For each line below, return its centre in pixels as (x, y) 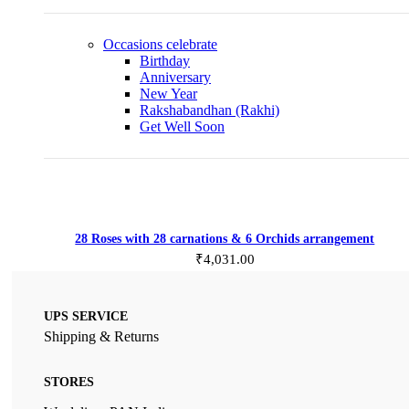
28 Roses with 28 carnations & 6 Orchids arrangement (225, 238)
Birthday (165, 60)
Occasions (135, 44)
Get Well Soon (182, 126)
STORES (69, 382)
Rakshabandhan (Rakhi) (210, 110)
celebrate (192, 44)
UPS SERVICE (86, 317)
